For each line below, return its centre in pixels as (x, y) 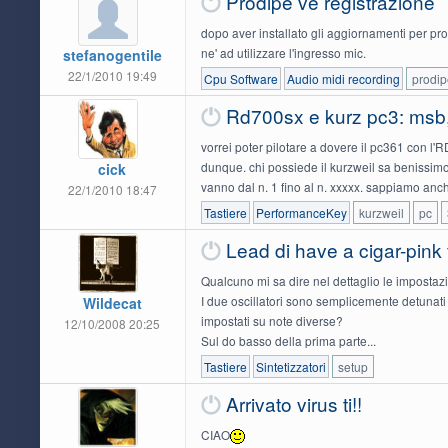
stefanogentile (112, 54)
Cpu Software (240, 78)
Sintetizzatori (290, 366)
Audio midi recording (343, 78)
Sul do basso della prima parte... (288, 340)
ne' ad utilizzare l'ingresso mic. (283, 52)
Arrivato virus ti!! (293, 403)
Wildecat (112, 302)
